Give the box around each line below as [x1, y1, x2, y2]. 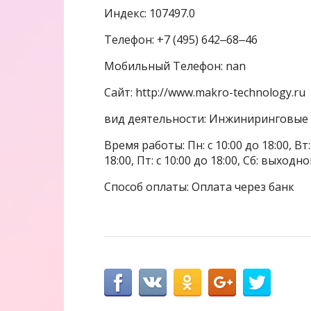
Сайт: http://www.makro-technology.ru [104, 84, 305, 100]
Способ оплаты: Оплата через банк [104, 178, 294, 194]
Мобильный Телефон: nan [104, 58, 246, 74]
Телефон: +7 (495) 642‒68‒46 [104, 31, 258, 47]
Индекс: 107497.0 [104, 5, 195, 21]
